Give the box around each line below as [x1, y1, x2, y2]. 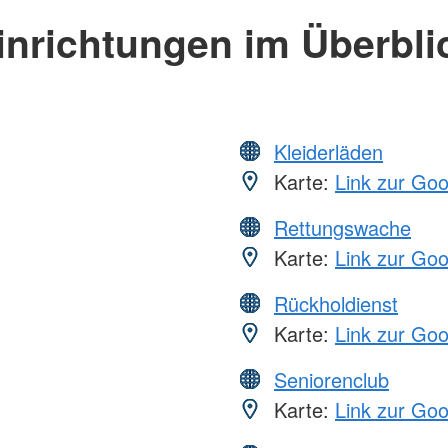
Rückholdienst [274, 289, 398, 319]
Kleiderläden [274, 137, 383, 167]
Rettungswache [274, 213, 411, 243]
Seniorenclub [274, 365, 389, 395]
